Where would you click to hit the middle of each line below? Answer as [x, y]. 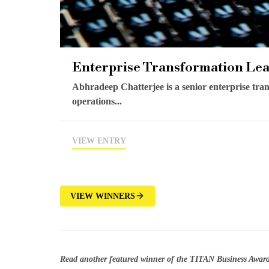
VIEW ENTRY [99, 141]
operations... [97, 101]
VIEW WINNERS [103, 195]
